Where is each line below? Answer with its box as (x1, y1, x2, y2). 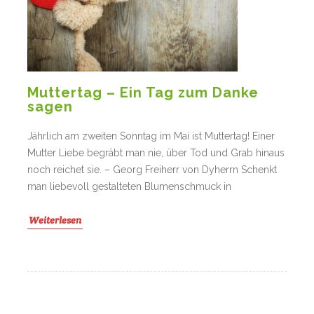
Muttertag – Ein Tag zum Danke (27, 84, 259, 102)
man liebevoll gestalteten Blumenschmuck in (27, 181, 231, 193)
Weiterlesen (29, 214, 81, 227)
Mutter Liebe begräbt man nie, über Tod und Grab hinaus (27, 147, 285, 159)
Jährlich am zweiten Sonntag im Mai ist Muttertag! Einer (27, 130, 275, 142)
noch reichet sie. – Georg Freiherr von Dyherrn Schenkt (27, 164, 277, 176)
